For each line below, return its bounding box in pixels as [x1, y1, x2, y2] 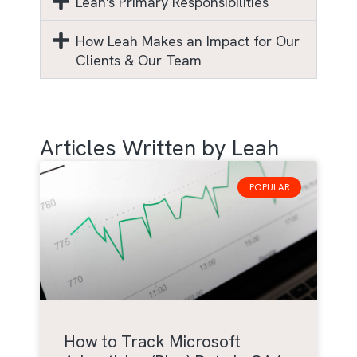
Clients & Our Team [75, 51, 202, 70]
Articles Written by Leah [40, 133, 279, 163]
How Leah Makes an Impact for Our [75, 32, 300, 51]
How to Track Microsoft [64, 331, 241, 353]
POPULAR [249, 181, 290, 194]
